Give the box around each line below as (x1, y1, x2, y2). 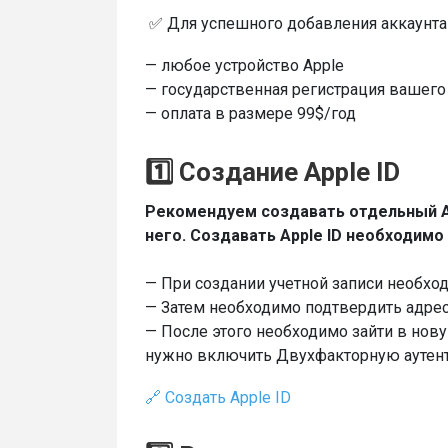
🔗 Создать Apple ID (145, 387, 291, 407)
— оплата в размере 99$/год (145, 104, 356, 123)
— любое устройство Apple (145, 56, 344, 75)
